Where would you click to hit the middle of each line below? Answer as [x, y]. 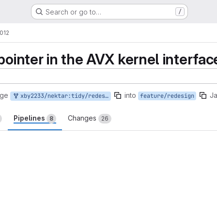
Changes [83, 118]
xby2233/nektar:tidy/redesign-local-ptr [61, 96]
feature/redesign [167, 96]
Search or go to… [73, 12]
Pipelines [30, 118]
